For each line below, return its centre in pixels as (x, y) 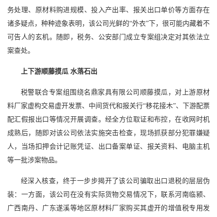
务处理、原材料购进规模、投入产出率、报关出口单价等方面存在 (108, 10)
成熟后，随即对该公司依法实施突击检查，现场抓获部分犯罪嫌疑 (108, 133)
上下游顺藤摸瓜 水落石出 (59, 71)
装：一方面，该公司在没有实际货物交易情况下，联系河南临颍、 (108, 194)
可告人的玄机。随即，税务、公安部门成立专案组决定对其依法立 (108, 37)
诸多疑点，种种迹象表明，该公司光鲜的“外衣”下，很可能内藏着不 (108, 23)
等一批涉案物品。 (34, 160)
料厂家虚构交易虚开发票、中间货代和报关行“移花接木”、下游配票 (108, 106)
